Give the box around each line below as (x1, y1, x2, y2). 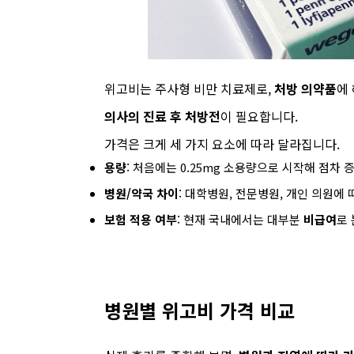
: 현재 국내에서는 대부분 (177, 211, 303, 228)
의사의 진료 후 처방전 (104, 107, 220, 126)
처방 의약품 (274, 79, 337, 98)
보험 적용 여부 (104, 211, 177, 228)
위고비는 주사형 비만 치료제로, (104, 79, 274, 98)
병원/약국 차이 (104, 185, 179, 201)
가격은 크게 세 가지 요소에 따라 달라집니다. (104, 134, 340, 153)
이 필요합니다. (220, 107, 298, 126)
